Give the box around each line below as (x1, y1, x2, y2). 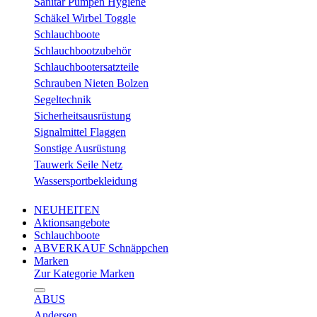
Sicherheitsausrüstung (34, 110, 131, 122)
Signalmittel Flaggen (34, 126, 126, 138)
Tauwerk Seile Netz (34, 158, 122, 171)
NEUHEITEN (34, 204, 100, 216)
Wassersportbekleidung (34, 175, 137, 187)
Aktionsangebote (34, 217, 110, 229)
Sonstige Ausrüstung (34, 142, 126, 154)
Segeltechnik (34, 93, 91, 105)
